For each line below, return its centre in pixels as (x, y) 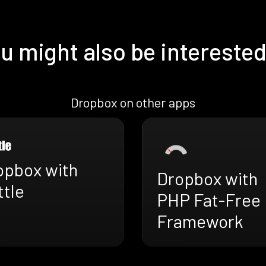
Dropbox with (207, 178)
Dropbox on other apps (133, 102)
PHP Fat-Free (209, 200)
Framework (200, 221)
